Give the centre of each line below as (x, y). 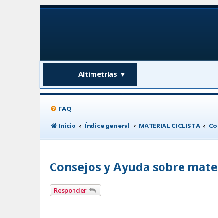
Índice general (107, 125)
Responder (71, 190)
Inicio (67, 125)
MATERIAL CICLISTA (169, 125)
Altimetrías (98, 74)
